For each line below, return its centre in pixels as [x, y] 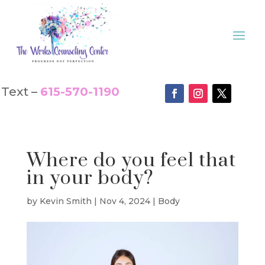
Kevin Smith [65, 201]
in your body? [90, 178]
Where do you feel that [131, 160]
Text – [21, 91]
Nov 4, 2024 [125, 201]
